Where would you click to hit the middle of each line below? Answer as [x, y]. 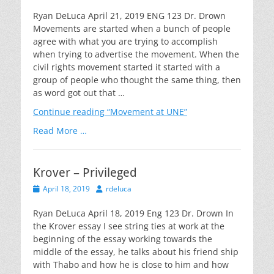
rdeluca [119, 189]
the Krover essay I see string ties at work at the [129, 226]
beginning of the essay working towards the [123, 239]
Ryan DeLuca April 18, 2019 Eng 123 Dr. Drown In [133, 213]
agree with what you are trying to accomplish [125, 41]
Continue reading [69, 112]
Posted [44, 188]
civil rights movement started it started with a [127, 67]
